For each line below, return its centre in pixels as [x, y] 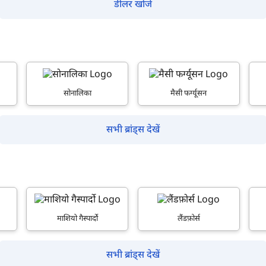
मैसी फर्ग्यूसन [189, 93]
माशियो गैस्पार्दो [77, 218]
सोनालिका [77, 93]
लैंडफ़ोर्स [189, 218]
